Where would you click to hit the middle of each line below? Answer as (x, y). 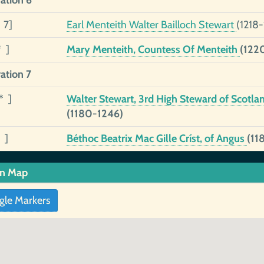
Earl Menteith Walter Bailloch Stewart (151, 25)
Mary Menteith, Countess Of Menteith (153, 49)
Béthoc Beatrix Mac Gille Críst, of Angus (156, 138)
